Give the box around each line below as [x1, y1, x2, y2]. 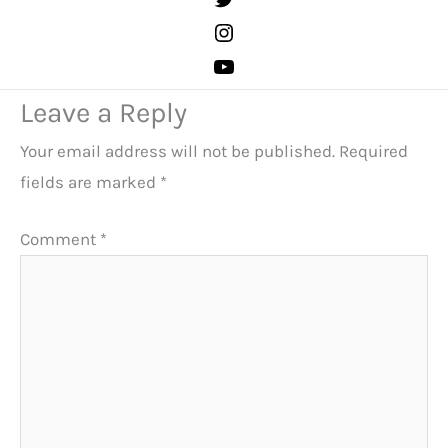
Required [339, 141, 408, 162]
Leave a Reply [20, 96, 187, 130]
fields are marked [20, 172, 160, 193]
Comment [20, 228, 100, 249]
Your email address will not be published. [20, 141, 335, 162]
